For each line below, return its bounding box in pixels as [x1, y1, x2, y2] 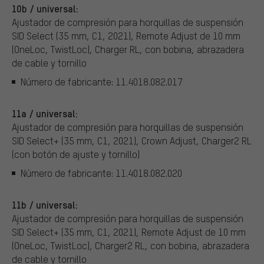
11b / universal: [12, 198, 78, 212]
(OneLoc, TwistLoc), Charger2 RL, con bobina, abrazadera [12, 239, 249, 252]
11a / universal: [12, 107, 78, 120]
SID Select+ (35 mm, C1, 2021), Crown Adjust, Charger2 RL [12, 134, 252, 147]
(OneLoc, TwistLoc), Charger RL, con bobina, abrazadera [12, 43, 244, 56]
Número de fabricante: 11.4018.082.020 [21, 166, 182, 179]
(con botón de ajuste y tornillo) [12, 148, 140, 161]
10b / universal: [12, 2, 78, 15]
